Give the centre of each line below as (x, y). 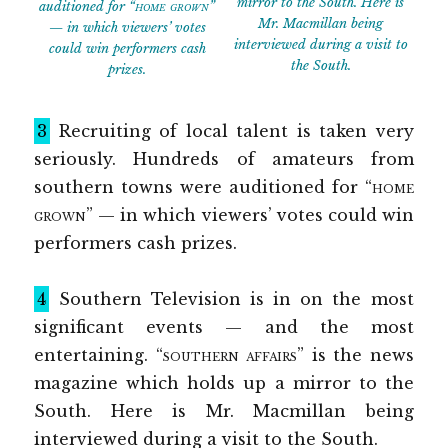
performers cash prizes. (136, 243)
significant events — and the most (224, 327)
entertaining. (95, 355)
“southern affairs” (230, 355)
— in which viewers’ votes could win (253, 215)
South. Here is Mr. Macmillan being (224, 411)
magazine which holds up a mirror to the (224, 383)
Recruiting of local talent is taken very (232, 131)
